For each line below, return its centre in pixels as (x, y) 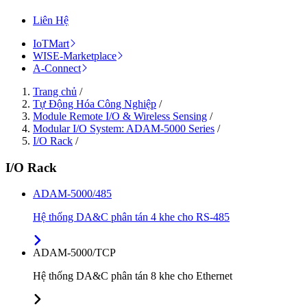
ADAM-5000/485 (72, 194)
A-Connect (57, 68)
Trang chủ (55, 91)
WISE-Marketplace (75, 56)
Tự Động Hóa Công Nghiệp (95, 103)
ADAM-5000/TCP (74, 253)
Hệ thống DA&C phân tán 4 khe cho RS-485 (131, 217)
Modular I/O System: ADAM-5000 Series (124, 128)
